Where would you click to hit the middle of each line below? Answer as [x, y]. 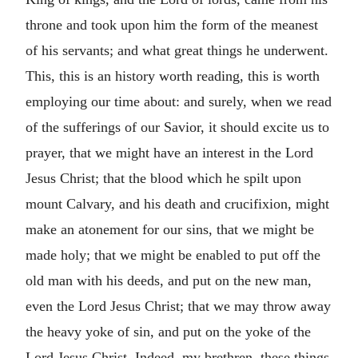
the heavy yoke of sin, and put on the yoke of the [168, 331]
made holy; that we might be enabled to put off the [173, 255]
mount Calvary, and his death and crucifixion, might [177, 203]
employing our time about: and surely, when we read [179, 101]
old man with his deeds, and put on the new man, [169, 280]
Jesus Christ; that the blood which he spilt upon [163, 178]
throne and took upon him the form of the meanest [172, 24]
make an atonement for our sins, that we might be [170, 229]
